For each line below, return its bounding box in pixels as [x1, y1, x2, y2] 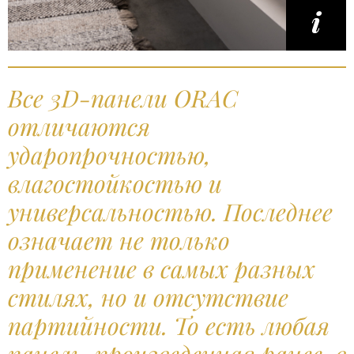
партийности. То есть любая [8, 310, 330, 341]
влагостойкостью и [8, 168, 222, 199]
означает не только [8, 224, 230, 256]
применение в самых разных [8, 253, 315, 284]
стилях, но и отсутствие [8, 281, 288, 313]
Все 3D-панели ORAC [8, 82, 238, 114]
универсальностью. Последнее [8, 196, 333, 228]
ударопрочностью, [8, 139, 211, 171]
